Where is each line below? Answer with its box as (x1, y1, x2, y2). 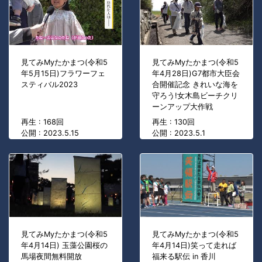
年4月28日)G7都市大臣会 (152, 68, 240, 78)
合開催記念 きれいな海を (152, 80, 238, 89)
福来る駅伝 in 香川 (152, 251, 216, 261)
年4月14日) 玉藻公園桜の (21, 240, 108, 250)
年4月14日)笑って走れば (152, 240, 236, 250)
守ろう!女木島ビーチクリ (152, 91, 238, 100)
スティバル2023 (21, 80, 78, 89)
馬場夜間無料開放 (21, 251, 82, 261)
